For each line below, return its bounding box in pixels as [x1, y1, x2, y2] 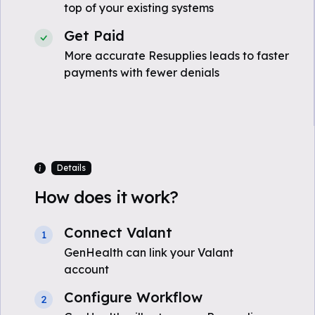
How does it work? [34, 187, 179, 207]
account [64, 262, 109, 276]
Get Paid [64, 27, 124, 44]
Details [56, 162, 86, 173]
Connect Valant [64, 224, 172, 241]
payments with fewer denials [64, 65, 219, 79]
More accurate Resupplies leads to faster [64, 49, 289, 63]
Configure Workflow [64, 288, 202, 306]
